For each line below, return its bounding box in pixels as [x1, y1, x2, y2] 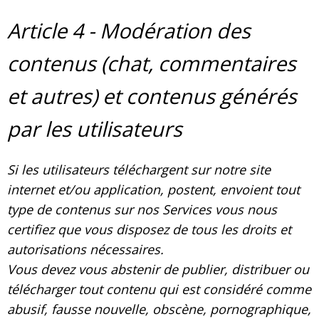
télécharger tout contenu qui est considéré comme [7, 281, 311, 298]
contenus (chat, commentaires [7, 49, 296, 78]
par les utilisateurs [7, 115, 182, 143]
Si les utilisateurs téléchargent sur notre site [7, 161, 271, 179]
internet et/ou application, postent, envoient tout [7, 181, 300, 199]
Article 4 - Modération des [7, 16, 251, 45]
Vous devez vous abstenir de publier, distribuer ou [7, 261, 309, 278]
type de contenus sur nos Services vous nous [7, 201, 277, 219]
